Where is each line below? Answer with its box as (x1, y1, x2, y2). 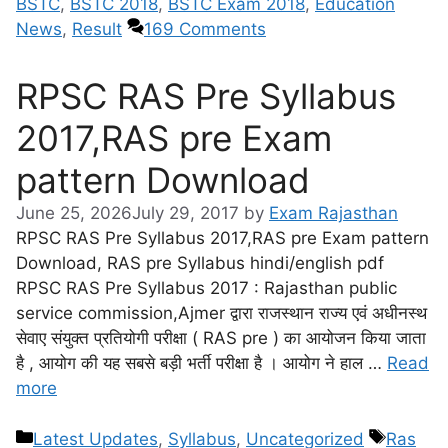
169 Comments (144, 19, 266, 39)
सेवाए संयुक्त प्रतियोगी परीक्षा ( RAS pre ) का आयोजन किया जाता (16, 328, 426, 348)
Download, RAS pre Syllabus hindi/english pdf (16, 253, 384, 273)
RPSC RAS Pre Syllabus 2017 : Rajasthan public (16, 278, 397, 298)
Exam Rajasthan (269, 203, 398, 223)
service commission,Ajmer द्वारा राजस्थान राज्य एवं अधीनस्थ (16, 303, 427, 323)
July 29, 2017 (132, 203, 239, 223)
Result (72, 19, 122, 39)
